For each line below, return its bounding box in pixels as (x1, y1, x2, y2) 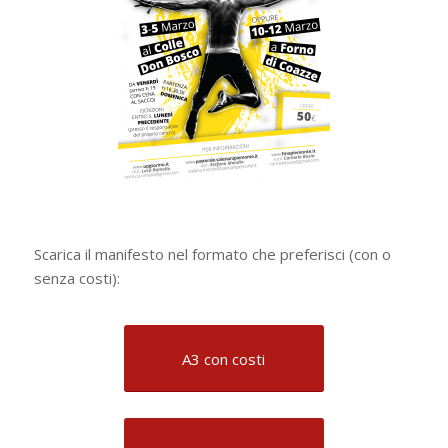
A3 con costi (182, 349, 266, 370)
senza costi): (33, 267, 120, 288)
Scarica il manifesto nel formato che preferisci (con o (33, 243, 391, 264)
